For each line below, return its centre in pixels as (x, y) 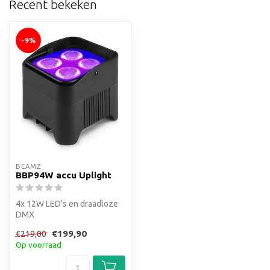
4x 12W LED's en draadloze (67, 204)
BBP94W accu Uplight (64, 175)
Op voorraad (39, 245)
